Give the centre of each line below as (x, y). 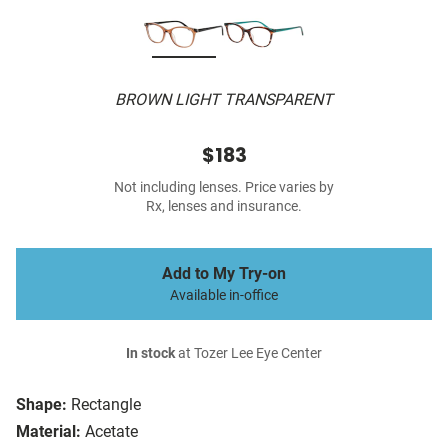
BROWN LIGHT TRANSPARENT (224, 100)
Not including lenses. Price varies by (224, 188)
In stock (150, 354)
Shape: (41, 405)
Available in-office (224, 296)
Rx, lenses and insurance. (224, 207)
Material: (48, 432)
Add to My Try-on (224, 274)
